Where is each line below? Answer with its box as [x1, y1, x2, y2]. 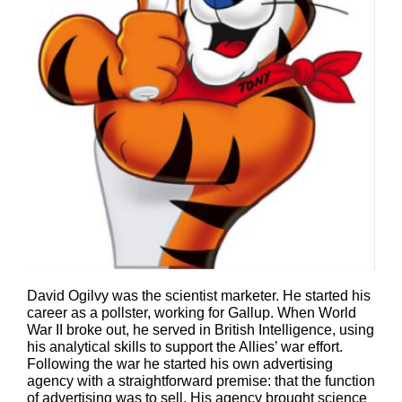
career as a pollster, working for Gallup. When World [27, 305, 356, 321]
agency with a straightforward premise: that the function [27, 373, 375, 389]
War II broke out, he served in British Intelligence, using [27, 322, 374, 338]
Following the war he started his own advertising [27, 356, 333, 372]
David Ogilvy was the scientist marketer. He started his [27, 288, 371, 304]
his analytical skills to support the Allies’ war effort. [27, 339, 343, 355]
